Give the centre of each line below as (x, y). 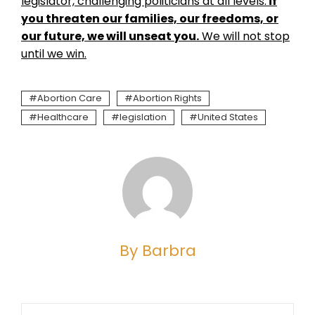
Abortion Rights (167, 98)
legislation (143, 117)
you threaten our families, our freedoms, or (150, 19)
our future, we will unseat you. (110, 36)
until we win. (54, 54)
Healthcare (63, 117)
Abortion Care (70, 98)
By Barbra (157, 251)
